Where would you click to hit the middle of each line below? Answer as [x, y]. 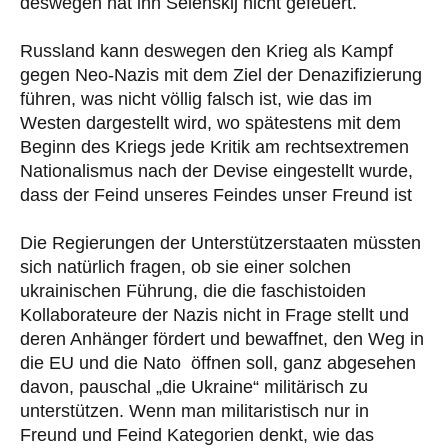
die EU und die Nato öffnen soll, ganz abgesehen [218, 362]
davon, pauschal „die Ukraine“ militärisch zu [194, 386]
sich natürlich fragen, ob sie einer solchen [185, 266]
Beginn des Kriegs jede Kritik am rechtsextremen [214, 146]
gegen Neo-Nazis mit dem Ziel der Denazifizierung [221, 74]
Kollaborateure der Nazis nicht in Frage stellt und [214, 314]
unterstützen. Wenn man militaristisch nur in [194, 410]
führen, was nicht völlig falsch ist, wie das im [196, 98]
